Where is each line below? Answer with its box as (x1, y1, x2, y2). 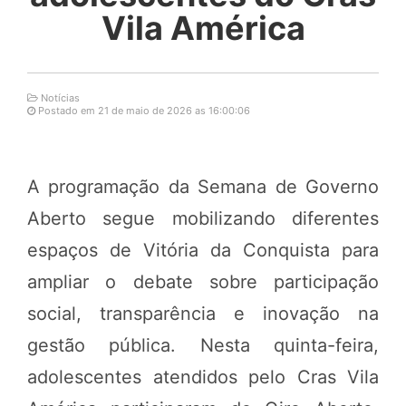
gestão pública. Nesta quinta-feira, (27, 333, 379, 356)
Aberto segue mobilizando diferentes (27, 207, 379, 229)
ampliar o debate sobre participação (27, 270, 379, 293)
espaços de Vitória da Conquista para (27, 238, 379, 261)
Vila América (101, 7, 305, 48)
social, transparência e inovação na (27, 302, 379, 324)
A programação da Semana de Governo (27, 175, 379, 198)
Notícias (38, 91, 80, 104)
